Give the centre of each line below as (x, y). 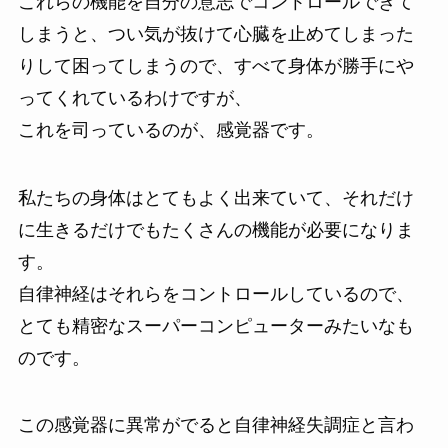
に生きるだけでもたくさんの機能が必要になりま (215, 229)
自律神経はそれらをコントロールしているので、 (215, 293)
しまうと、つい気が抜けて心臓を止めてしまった (215, 33)
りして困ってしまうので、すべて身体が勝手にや (215, 65)
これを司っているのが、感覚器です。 (170, 129)
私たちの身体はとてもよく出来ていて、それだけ (215, 197)
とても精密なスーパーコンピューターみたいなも (215, 325)
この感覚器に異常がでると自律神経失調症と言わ (215, 425)
